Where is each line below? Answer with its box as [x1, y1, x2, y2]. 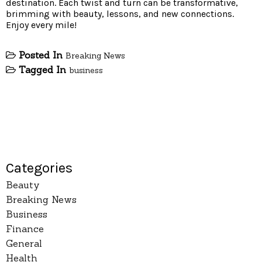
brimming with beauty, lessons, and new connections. [6, 8, 234, 19]
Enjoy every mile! [6, 19, 77, 30]
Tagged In [19, 63, 69, 75]
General [6, 237, 42, 249]
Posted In [19, 49, 65, 61]
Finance [6, 222, 44, 235]
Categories [6, 159, 73, 176]
